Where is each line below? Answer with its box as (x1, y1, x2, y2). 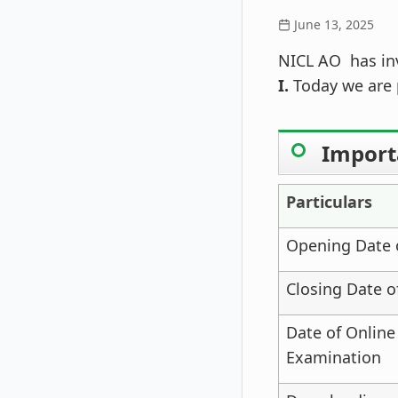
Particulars (286, 191, 372, 212)
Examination (286, 346, 381, 368)
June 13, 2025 (294, 16, 374, 33)
